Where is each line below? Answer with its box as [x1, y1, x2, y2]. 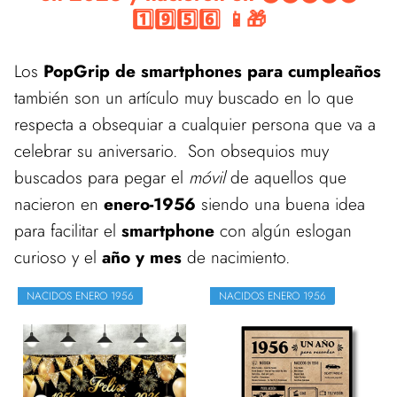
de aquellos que [225, 165, 346, 190]
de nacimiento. [182, 245, 290, 269]
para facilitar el [14, 218, 121, 243]
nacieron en [14, 191, 104, 216]
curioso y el [14, 245, 102, 269]
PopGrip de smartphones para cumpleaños [43, 58, 381, 83]
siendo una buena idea [196, 191, 365, 216]
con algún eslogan [214, 218, 352, 243]
